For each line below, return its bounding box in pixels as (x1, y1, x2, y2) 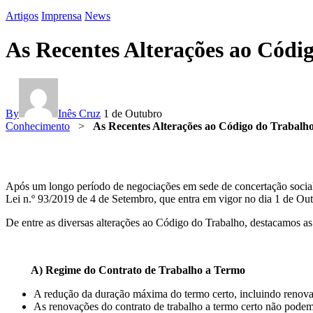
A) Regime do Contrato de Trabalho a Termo (6, 263, 245, 276)
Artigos (6, 10, 38, 22)
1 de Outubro (103, 107, 162, 119)
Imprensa (41, 10, 82, 22)
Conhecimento (6, 119, 70, 132)
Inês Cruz (58, 107, 101, 119)
